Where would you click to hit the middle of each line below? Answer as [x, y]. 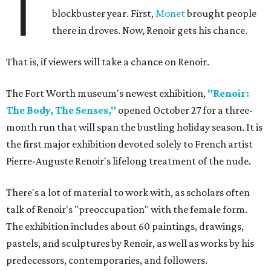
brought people [221, 14]
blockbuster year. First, [104, 14]
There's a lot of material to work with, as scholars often [128, 193]
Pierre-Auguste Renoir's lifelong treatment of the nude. [129, 161]
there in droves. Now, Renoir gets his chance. [150, 31]
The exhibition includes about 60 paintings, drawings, [125, 227]
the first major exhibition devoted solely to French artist [129, 144]
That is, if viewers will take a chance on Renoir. [108, 62]
